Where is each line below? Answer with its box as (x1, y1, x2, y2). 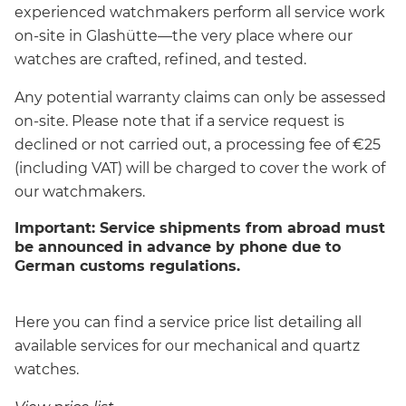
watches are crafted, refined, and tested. (14, 50, 306, 68)
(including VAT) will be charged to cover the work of (14, 159, 385, 177)
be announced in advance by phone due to (14, 237, 341, 256)
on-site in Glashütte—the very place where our (14, 26, 353, 44)
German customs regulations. (14, 256, 240, 275)
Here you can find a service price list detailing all (14, 313, 362, 331)
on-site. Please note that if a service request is (14, 111, 344, 130)
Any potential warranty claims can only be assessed (14, 88, 386, 106)
